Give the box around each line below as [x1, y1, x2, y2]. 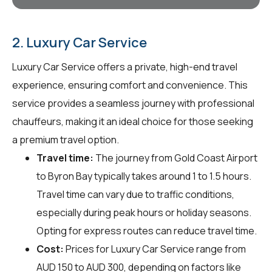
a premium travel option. [12, 132, 119, 146]
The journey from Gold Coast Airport [93, 151, 257, 165]
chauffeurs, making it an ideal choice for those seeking [12, 114, 253, 128]
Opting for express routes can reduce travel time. [36, 223, 257, 237]
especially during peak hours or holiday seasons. [36, 205, 251, 219]
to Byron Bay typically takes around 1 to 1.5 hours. [36, 169, 251, 183]
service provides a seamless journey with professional [12, 96, 254, 110]
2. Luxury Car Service [12, 33, 147, 52]
